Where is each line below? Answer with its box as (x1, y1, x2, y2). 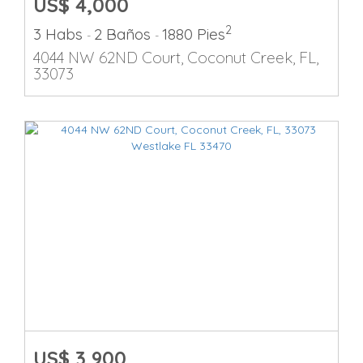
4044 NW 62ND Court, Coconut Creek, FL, (33, 48, 318, 67)
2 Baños (94, 24, 155, 44)
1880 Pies (162, 24, 225, 44)
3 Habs (33, 24, 87, 44)
